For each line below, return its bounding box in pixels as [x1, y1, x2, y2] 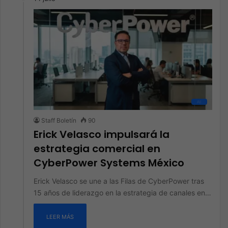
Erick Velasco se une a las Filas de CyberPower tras [34, 177, 204, 185]
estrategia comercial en [34, 141, 160, 156]
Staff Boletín [41, 117, 76, 124]
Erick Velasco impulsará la [34, 127, 169, 141]
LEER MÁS [46, 213, 74, 220]
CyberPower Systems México [34, 156, 184, 170]
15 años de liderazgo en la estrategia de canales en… [34, 188, 211, 197]
